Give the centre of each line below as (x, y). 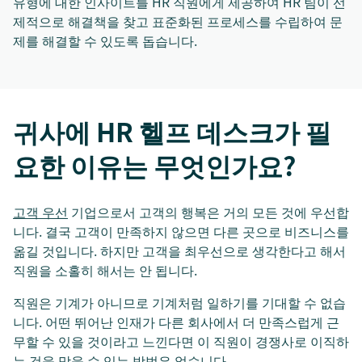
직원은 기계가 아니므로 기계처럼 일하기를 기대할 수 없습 (179, 302)
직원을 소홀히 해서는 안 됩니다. (105, 270)
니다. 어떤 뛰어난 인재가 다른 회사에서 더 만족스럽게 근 (176, 322)
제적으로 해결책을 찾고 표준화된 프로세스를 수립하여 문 (178, 21)
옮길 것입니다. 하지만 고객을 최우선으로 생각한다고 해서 (179, 250)
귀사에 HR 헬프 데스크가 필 (172, 131)
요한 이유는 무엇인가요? (154, 165)
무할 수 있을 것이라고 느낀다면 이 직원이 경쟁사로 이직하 (181, 341)
